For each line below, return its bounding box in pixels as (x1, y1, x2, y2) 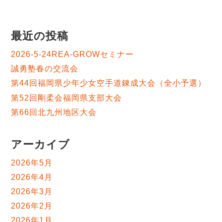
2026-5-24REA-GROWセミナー (11, 50, 134, 59)
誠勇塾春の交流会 (11, 64, 79, 73)
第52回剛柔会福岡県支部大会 (11, 93, 122, 102)
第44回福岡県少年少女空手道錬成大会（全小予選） (11, 79, 206, 88)
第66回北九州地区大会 (11, 108, 97, 116)
